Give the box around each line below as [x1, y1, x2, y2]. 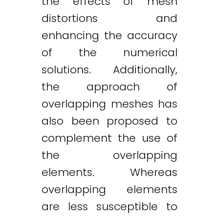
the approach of [42, 79, 177, 95]
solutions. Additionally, [42, 62, 177, 78]
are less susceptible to [42, 199, 177, 215]
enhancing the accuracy [42, 28, 177, 44]
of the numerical [42, 45, 177, 61]
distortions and [42, 11, 177, 26]
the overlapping [42, 148, 177, 163]
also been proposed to [42, 113, 177, 129]
